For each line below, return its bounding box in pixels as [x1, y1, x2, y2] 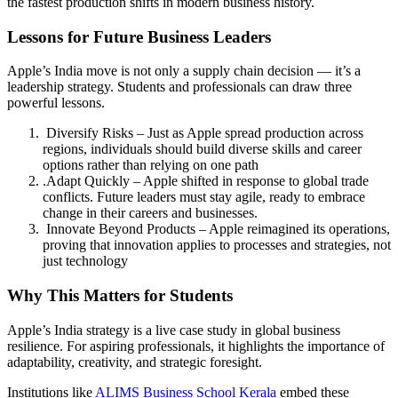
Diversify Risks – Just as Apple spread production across [43, 125, 363, 141]
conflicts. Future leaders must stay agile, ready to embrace [43, 189, 365, 205]
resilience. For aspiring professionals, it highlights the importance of [7, 338, 385, 354]
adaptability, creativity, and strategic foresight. [7, 354, 262, 370]
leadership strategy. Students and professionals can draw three [7, 79, 352, 95]
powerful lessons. [7, 95, 105, 111]
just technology [43, 253, 128, 269]
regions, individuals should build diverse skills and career [43, 141, 362, 157]
